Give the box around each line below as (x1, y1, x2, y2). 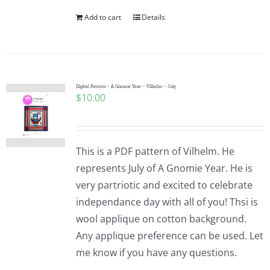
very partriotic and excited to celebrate (75, 178, 253, 192)
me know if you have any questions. (75, 246, 237, 259)
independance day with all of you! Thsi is (75, 195, 258, 209)
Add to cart (84, 12, 121, 22)
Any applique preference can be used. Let (75, 229, 263, 242)
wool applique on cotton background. (75, 212, 246, 225)
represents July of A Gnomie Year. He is (75, 162, 253, 175)
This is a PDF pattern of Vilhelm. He (75, 145, 234, 158)
